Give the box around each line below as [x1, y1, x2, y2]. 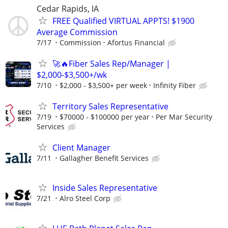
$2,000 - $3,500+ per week [60, 80, 147, 90]
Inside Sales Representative [52, 182, 157, 194]
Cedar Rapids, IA [37, 3, 99, 14]
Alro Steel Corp [60, 193, 110, 204]
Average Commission [37, 26, 118, 38]
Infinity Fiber [153, 80, 196, 90]
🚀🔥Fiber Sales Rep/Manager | [52, 58, 170, 69]
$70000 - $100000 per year [60, 112, 150, 122]
